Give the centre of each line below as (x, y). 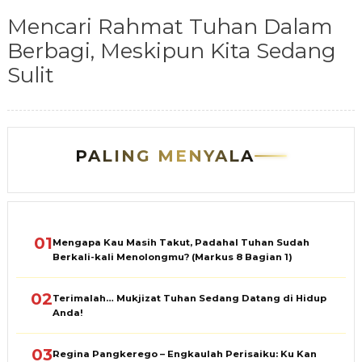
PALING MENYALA (165, 156)
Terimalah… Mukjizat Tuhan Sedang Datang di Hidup (189, 299)
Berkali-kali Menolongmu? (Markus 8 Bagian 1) (172, 257)
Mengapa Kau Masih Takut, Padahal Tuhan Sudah (181, 243)
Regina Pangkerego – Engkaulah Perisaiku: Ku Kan (184, 354)
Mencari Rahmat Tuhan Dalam (170, 27)
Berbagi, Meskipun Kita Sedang (171, 51)
